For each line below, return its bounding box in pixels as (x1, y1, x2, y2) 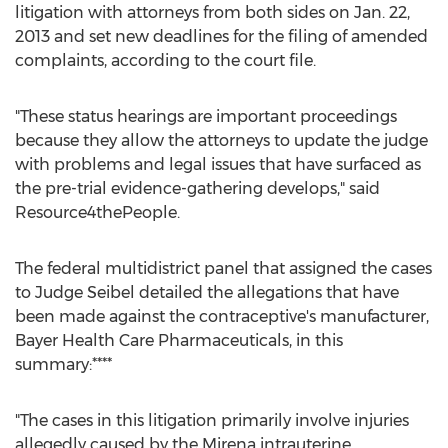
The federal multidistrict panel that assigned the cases (15, 259, 432, 278)
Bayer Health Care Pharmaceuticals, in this (15, 331, 343, 350)
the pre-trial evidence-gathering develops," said (15, 179, 380, 198)
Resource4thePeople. (15, 203, 180, 222)
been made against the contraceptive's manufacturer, (15, 307, 429, 326)
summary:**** (15, 355, 112, 374)
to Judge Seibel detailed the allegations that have (15, 283, 399, 302)
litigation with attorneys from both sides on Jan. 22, (15, 3, 410, 22)
